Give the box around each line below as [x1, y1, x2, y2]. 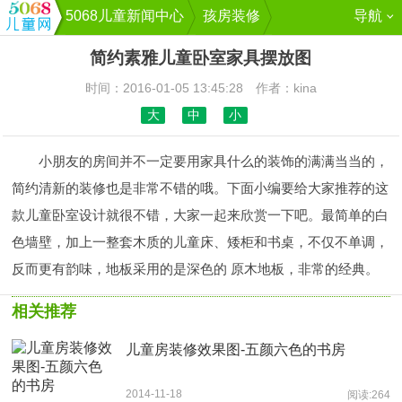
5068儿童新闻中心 [66, 8, 184, 23]
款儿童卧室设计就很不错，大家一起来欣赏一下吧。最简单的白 [11, 206, 389, 223]
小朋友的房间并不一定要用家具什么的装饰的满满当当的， [11, 153, 389, 169]
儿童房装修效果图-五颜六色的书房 [125, 341, 345, 357]
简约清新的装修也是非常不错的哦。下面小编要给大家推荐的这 [11, 179, 389, 196]
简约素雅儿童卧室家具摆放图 [90, 48, 312, 67]
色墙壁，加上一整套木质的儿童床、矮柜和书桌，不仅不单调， [11, 233, 389, 249]
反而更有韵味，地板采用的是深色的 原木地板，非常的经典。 [11, 260, 379, 276]
